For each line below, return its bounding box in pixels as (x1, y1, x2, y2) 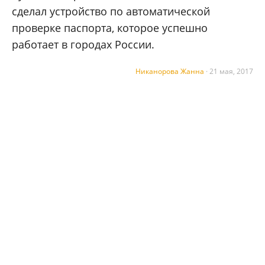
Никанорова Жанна (135, 66, 204, 77)
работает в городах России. (12, 37, 154, 52)
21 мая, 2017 (209, 66, 253, 77)
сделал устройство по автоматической (12, 4, 210, 19)
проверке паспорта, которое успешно (12, 21, 208, 35)
